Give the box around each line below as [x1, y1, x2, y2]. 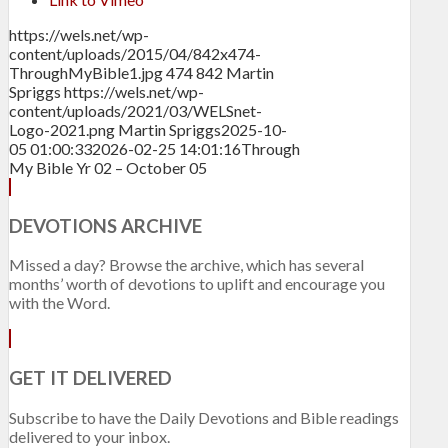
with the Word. [9, 293, 110, 313]
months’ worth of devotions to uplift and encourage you [9, 274, 385, 294]
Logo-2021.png [9, 120, 115, 139]
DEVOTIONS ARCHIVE [9, 214, 202, 237]
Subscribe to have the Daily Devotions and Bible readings [9, 407, 399, 427]
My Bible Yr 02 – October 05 [9, 158, 207, 177]
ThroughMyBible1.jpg [9, 63, 163, 82]
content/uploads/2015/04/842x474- [9, 44, 261, 63]
